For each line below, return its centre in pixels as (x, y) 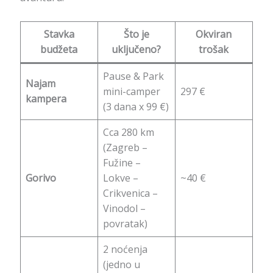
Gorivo (41, 178)
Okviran (214, 34)
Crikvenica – (130, 193)
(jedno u (121, 264)
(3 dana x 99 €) (136, 106)
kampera (46, 98)
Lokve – (120, 178)
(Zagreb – (125, 147)
